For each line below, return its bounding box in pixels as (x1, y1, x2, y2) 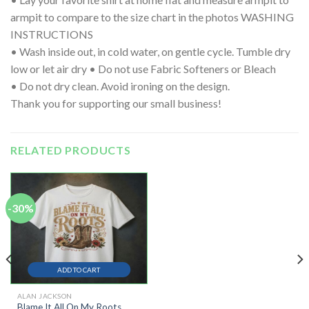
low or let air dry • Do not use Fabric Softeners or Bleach (10, 62, 276, 76)
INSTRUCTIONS (10, 28, 93, 41)
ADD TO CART (57, 266, 101, 275)
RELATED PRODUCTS (10, 143, 131, 157)
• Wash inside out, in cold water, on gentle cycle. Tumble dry (10, 45, 290, 59)
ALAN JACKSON (17, 292, 72, 301)
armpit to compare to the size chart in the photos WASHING (10, 10, 294, 24)
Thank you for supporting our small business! (10, 97, 221, 110)
